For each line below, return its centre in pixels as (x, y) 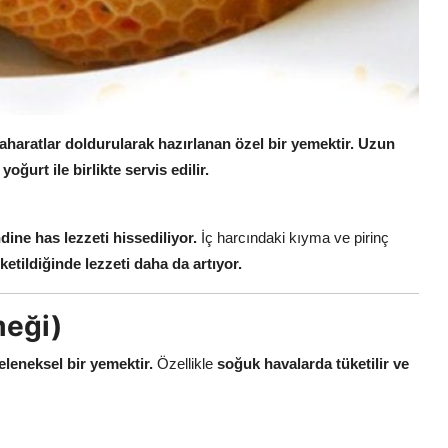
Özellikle (185, 363)
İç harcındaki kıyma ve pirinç (293, 237)
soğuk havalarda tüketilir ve (313, 363)
